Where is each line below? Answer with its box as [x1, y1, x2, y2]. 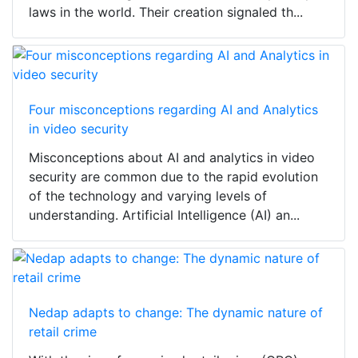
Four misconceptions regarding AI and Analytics [29, 101, 318, 118]
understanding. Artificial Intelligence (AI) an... [29, 207, 300, 224]
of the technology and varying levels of [29, 188, 267, 205]
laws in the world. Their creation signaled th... [29, 4, 303, 21]
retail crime [29, 324, 97, 340]
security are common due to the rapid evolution [29, 169, 318, 185]
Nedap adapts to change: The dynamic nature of [29, 304, 323, 321]
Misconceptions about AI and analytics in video [29, 149, 315, 166]
